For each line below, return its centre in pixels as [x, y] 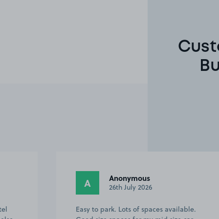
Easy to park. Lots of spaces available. [136, 209]
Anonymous [130, 178]
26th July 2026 [131, 187]
